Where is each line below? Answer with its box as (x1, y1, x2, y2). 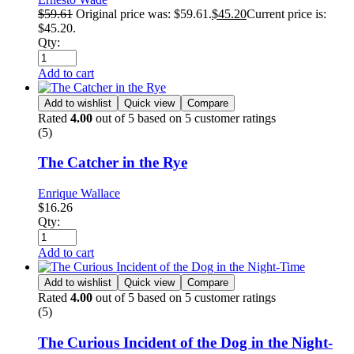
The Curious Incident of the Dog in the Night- (38, 333, 333, 351)
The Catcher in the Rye (38, 154, 187, 171)
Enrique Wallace (38, 186, 120, 201)
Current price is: (247, 6, 326, 21)
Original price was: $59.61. (76, 6, 212, 21)
